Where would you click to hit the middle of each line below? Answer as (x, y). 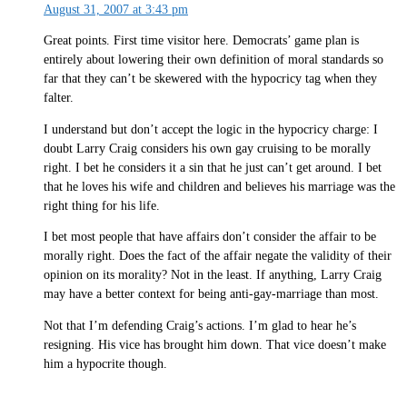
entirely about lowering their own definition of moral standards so (213, 60)
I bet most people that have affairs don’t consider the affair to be (210, 237)
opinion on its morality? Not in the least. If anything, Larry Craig (213, 275)
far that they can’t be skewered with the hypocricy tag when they (210, 79)
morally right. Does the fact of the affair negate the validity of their (218, 256)
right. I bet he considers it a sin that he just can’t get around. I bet (213, 167)
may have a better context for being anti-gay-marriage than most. (211, 294)
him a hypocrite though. (105, 363)
